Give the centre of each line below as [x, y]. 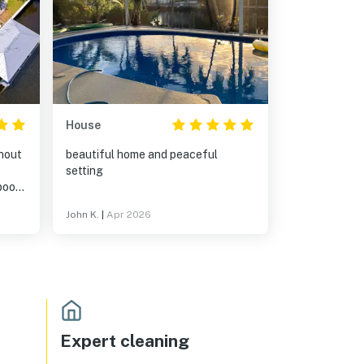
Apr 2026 [129, 214]
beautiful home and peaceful [142, 154]
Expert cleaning [125, 341]
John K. [82, 214]
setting [84, 171]
